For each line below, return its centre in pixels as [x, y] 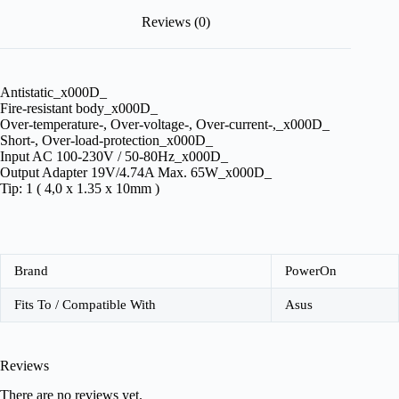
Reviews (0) [175, 21]
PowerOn [311, 271]
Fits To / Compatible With [85, 305]
